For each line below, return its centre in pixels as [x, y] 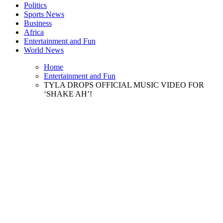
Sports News [44, 14]
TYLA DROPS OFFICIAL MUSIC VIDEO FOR [124, 85]
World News [44, 50]
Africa [34, 32]
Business [38, 23]
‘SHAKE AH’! [68, 94]
